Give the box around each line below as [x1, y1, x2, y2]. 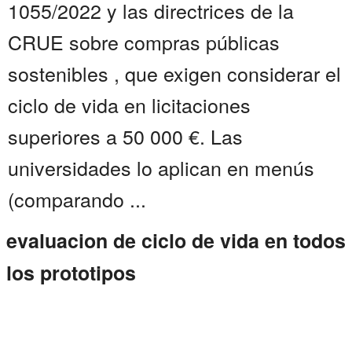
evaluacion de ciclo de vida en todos [6, 226, 346, 255]
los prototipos [6, 258, 136, 288]
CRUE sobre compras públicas [8, 27, 280, 57]
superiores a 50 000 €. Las [8, 122, 243, 151]
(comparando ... [8, 185, 146, 214]
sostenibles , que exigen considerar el [8, 59, 341, 88]
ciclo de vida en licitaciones [8, 90, 251, 119]
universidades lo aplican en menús [8, 153, 314, 182]
